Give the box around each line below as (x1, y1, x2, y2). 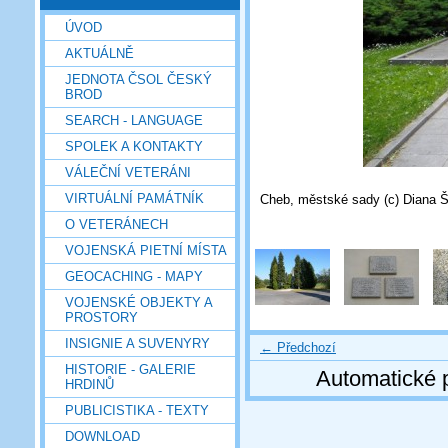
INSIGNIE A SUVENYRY (65, 335, 210, 351)
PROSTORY (65, 309, 138, 325)
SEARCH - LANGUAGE (65, 112, 203, 128)
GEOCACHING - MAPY (65, 268, 203, 284)
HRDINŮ (65, 376, 114, 392)
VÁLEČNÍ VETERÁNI (65, 164, 191, 180)
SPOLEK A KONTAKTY (65, 138, 203, 154)
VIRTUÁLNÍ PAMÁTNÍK (65, 190, 204, 206)
